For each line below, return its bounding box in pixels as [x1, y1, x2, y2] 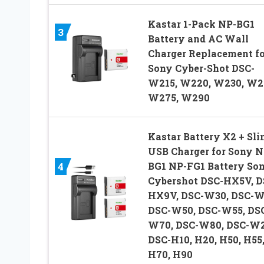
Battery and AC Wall [147, 32, 249, 45]
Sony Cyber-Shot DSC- [147, 61, 255, 74]
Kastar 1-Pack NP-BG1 [147, 17, 255, 30]
